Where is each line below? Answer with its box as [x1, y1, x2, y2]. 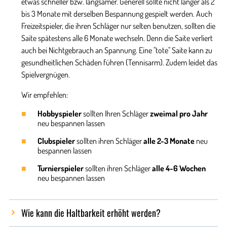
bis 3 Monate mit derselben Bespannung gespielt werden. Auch [21, 8, 212, 19]
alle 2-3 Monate [143, 135, 195, 146]
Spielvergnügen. [21, 69, 70, 80]
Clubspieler [37, 135, 75, 146]
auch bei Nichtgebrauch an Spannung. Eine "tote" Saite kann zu [21, 45, 212, 55]
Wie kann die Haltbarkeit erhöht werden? [21, 206, 161, 219]
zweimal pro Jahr [149, 108, 208, 119]
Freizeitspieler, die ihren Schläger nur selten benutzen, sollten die [21, 20, 215, 31]
